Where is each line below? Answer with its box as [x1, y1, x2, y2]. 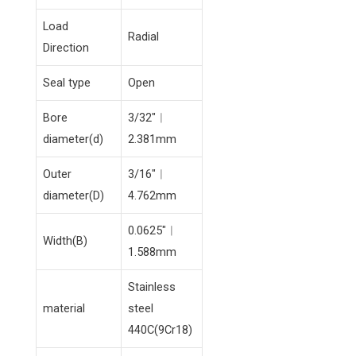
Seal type [43, 75, 91, 91]
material [43, 301, 85, 316]
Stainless [128, 280, 176, 295]
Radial [128, 29, 159, 44]
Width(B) [43, 234, 87, 249]
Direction [43, 41, 89, 56]
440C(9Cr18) [128, 323, 192, 338]
